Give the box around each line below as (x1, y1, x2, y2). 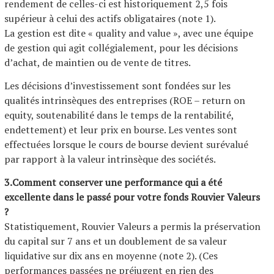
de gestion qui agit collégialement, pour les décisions (4, 41, 238, 54)
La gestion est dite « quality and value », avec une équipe (4, 26, 253, 40)
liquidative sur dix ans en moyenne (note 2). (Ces (4, 249, 218, 262)
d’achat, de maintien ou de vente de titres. (4, 56, 191, 69)
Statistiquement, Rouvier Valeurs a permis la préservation (4, 220, 261, 233)
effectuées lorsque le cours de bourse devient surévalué (4, 138, 248, 151)
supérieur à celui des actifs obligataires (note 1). (4, 12, 216, 25)
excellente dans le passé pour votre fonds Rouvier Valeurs (4, 190, 260, 204)
